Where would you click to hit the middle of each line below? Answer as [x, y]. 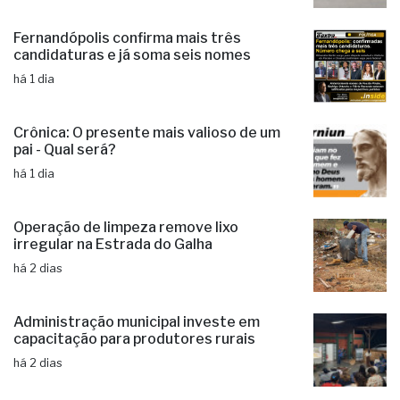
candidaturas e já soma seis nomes [132, 55]
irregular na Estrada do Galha [113, 245]
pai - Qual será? [65, 150]
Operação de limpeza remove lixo [126, 228]
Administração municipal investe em [137, 322]
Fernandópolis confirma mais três [127, 38]
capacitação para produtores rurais [134, 339]
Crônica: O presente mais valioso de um [147, 133]
